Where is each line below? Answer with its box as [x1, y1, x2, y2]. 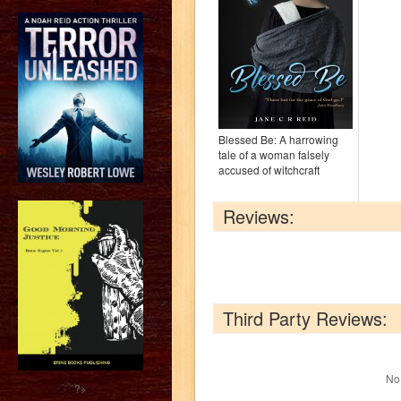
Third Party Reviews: [223, 305, 388, 331]
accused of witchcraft [218, 162, 320, 177]
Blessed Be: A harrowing [218, 132, 338, 147]
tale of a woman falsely [218, 147, 329, 162]
